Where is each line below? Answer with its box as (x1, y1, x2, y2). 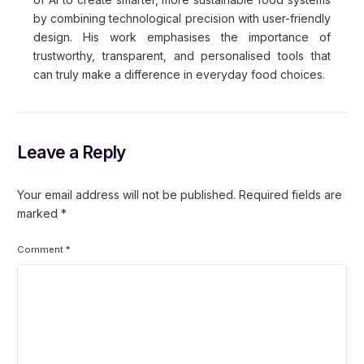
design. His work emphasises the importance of (32, 30, 331, 44)
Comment (17, 244, 67, 255)
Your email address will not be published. (17, 188, 236, 201)
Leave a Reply (17, 142, 126, 162)
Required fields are (239, 188, 343, 201)
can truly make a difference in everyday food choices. (32, 67, 325, 81)
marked (17, 206, 62, 220)
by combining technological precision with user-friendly (32, 11, 331, 25)
